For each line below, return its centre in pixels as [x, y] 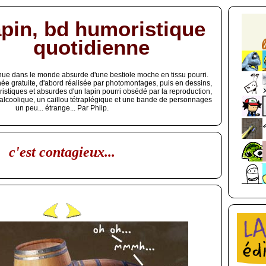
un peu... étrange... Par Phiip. [62, 108]
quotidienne [91, 48]
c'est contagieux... [62, 152]
